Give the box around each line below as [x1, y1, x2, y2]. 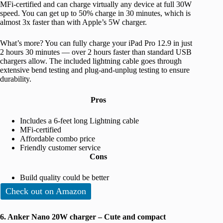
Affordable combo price [20, 134, 95, 143]
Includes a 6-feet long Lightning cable [20, 116, 139, 125]
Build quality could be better [20, 173, 109, 182]
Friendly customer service [20, 143, 101, 152]
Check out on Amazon [5, 186, 86, 196]
